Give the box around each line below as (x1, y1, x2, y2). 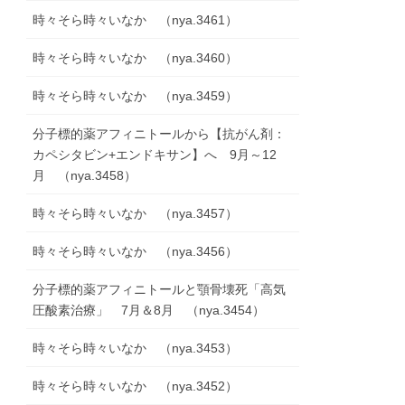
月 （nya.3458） (33, 168, 137, 184)
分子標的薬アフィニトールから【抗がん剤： (33, 127, 287, 142)
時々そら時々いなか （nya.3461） (33, 13, 239, 28)
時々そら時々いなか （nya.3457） (33, 206, 239, 221)
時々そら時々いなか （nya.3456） (33, 244, 239, 259)
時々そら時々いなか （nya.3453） (33, 341, 239, 356)
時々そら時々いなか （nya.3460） (33, 51, 239, 66)
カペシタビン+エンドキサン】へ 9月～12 (33, 147, 278, 163)
